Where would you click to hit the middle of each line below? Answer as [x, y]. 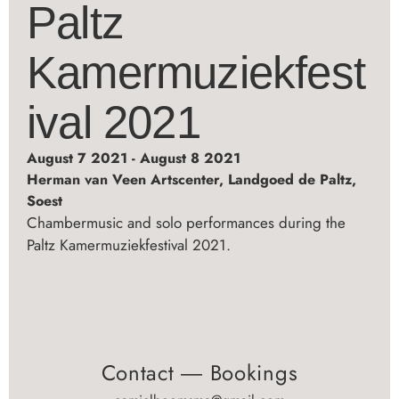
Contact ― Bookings [199, 373]
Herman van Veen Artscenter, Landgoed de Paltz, [191, 179]
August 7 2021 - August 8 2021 [134, 158]
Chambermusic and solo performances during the [186, 222]
